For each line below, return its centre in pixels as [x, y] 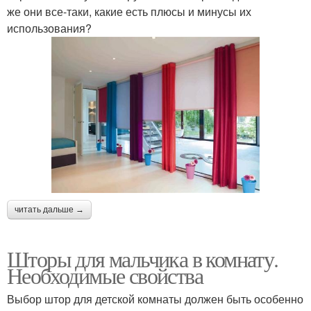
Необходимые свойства [105, 276]
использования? [49, 28]
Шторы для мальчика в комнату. [143, 259]
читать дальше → [49, 210]
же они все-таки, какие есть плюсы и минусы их [129, 12]
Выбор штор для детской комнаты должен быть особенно [155, 299]
